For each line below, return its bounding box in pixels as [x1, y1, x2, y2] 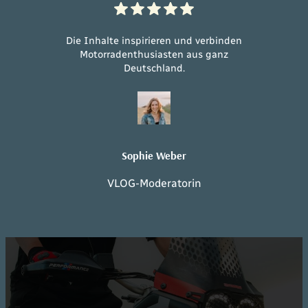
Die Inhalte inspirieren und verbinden [66, 34, 242, 47]
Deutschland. [123, 61, 185, 74]
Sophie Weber [122, 148, 186, 162]
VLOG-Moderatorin [107, 176, 201, 190]
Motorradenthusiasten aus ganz [80, 47, 228, 60]
